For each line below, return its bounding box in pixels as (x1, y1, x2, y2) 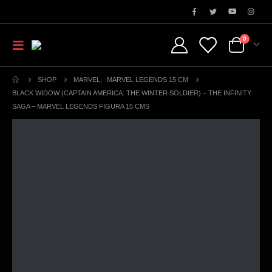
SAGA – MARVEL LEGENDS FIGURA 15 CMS (12, 103, 149, 110)
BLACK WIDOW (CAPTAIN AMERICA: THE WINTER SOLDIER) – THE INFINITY (12, 89, 251, 97)
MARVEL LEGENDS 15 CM (107, 76, 188, 83)
